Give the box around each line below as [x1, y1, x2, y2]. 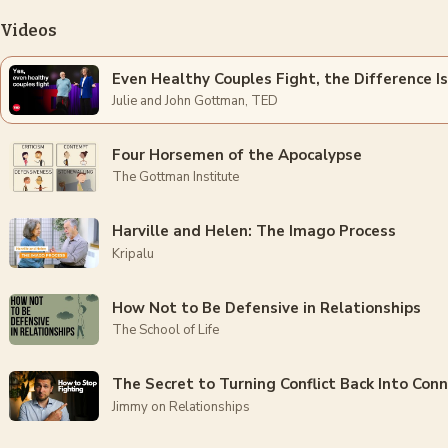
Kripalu [112, 244, 155, 263]
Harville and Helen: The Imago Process [112, 221, 397, 242]
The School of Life [112, 321, 220, 340]
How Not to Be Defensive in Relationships [112, 297, 422, 318]
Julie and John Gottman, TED [112, 91, 279, 110]
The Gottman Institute [112, 168, 240, 187]
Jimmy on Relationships [112, 397, 251, 416]
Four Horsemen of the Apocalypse [112, 144, 363, 165]
